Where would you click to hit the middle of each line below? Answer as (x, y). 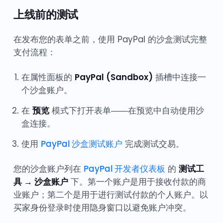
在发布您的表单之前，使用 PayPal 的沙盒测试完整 (110, 40)
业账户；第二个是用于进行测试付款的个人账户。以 (111, 195)
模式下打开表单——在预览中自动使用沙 (126, 111)
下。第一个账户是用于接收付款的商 (137, 182)
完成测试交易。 (153, 144)
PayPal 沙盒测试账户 (81, 144)
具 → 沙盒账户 (41, 182)
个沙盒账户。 (47, 90)
